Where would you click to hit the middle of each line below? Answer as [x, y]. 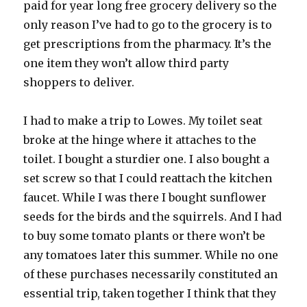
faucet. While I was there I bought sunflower [145, 198]
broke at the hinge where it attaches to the [140, 140]
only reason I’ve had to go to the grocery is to [148, 25]
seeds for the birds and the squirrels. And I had [153, 217]
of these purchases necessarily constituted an [151, 274]
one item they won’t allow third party [126, 63]
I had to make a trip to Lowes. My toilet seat [143, 121]
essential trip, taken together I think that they [150, 294]
